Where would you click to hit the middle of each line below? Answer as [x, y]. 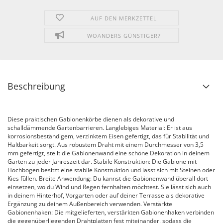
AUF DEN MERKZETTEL [124, 18]
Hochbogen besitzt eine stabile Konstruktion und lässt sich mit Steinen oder [111, 170]
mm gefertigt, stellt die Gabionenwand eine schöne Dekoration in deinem [109, 153]
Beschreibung [36, 86]
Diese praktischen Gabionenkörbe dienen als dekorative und [91, 119]
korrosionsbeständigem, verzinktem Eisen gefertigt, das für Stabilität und [108, 136]
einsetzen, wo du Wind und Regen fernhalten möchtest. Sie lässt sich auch [109, 187]
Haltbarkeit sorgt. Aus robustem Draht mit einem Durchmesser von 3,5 [106, 145]
